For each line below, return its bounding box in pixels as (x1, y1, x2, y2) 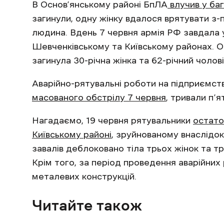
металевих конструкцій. (32, 172, 136, 181)
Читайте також (32, 197, 142, 213)
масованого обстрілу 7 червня (32, 93, 166, 102)
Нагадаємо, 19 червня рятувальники (32, 116, 193, 125)
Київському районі (32, 130, 111, 139)
